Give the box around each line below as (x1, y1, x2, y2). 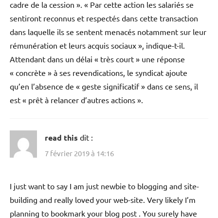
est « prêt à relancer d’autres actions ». (10, 95, 143, 105)
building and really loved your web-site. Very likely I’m (10, 194, 196, 204)
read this (45, 132, 78, 143)
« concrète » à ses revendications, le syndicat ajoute (10, 68, 187, 78)
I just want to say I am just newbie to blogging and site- (10, 181, 199, 191)
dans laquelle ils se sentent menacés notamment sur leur (10, 27, 206, 37)
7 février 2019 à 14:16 (45, 148, 114, 158)
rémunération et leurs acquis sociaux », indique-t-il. (10, 40, 185, 51)
